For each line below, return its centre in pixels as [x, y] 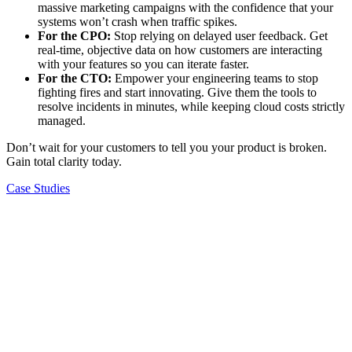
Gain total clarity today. [64, 161]
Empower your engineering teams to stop [215, 78]
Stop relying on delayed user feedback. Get [219, 35]
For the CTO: [75, 78]
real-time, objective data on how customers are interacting [180, 49]
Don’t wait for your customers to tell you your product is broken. [167, 147]
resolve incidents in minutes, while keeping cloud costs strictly [191, 106]
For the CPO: [74, 35]
